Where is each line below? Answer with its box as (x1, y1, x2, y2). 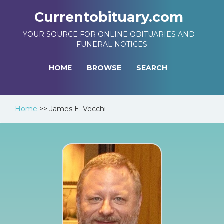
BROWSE (87, 63, 121, 72)
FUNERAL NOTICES (76, 40, 147, 49)
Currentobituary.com (34, 9, 183, 25)
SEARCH (136, 63, 167, 72)
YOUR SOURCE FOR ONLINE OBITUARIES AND (23, 30, 195, 39)
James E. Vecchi (49, 104, 106, 113)
